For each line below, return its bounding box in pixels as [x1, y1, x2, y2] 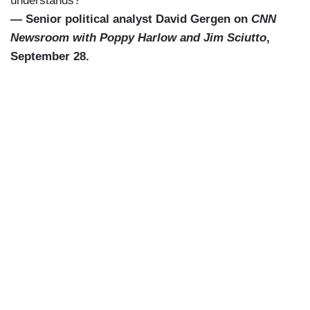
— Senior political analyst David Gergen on [10, 12, 251, 26]
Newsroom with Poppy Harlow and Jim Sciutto [10, 31, 266, 45]
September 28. [10, 50, 89, 64]
